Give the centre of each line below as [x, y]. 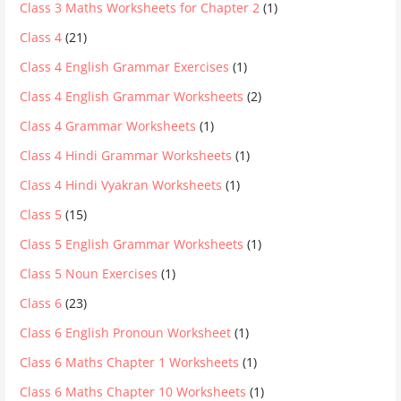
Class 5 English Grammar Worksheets [132, 243]
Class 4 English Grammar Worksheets [132, 96]
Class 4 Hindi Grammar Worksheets [126, 155]
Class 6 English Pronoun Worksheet [126, 332]
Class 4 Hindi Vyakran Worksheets [121, 184]
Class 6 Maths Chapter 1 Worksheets [130, 362]
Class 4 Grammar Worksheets [108, 125]
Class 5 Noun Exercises [89, 273]
